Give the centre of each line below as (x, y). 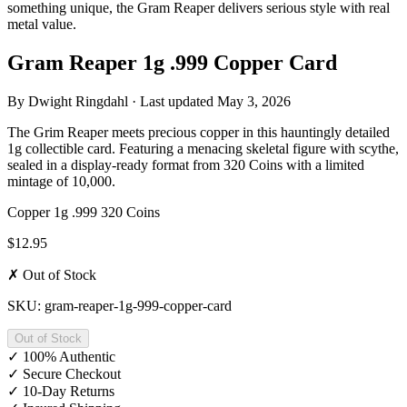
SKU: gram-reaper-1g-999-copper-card (119, 305)
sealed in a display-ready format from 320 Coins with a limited (186, 164)
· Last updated (173, 101)
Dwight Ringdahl (78, 101)
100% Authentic (69, 356)
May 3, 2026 (254, 101)
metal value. (42, 24)
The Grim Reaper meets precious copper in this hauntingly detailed (199, 132)
